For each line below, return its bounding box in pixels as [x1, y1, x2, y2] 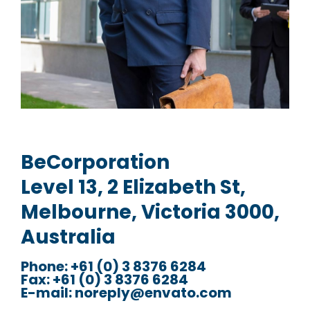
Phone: [21, 256, 68, 276]
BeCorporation [21, 148, 170, 176]
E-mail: [21, 282, 72, 302]
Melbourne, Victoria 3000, [21, 198, 280, 226]
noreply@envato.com [72, 282, 232, 302]
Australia [21, 223, 116, 250]
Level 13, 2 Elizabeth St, [21, 173, 246, 201]
